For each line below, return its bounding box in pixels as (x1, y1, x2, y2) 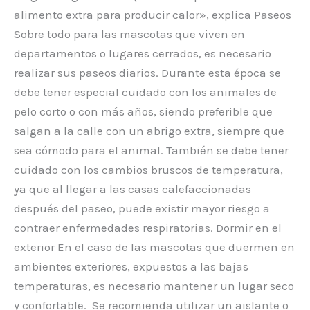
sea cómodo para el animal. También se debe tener (14, 143, 289, 157)
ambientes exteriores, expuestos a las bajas (14, 259, 248, 273)
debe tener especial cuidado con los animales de (14, 84, 277, 99)
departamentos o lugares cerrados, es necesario (14, 46, 271, 60)
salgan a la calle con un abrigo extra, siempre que (14, 123, 284, 138)
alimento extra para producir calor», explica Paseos (14, 7, 291, 21)
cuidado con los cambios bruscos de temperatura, (14, 162, 283, 176)
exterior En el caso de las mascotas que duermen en (14, 239, 295, 254)
